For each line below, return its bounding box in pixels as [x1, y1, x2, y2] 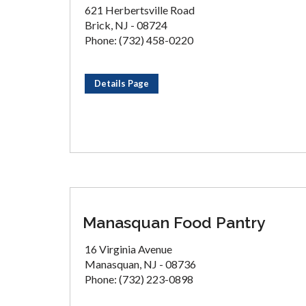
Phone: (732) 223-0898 [85, 273, 193, 286]
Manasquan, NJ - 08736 [85, 258, 196, 270]
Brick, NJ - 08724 [85, 18, 167, 31]
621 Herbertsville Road [85, 3, 195, 16]
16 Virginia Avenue [85, 242, 172, 255]
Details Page [94, 78, 149, 89]
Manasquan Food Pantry [83, 213, 266, 232]
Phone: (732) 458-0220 [85, 33, 193, 46]
